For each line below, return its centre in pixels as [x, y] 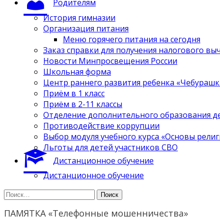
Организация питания [86, 28]
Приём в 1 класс [74, 93]
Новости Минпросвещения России [110, 61]
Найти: [16, 194]
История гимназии [79, 17]
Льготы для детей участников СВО [110, 147]
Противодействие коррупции [101, 125]
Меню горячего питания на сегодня [132, 39]
